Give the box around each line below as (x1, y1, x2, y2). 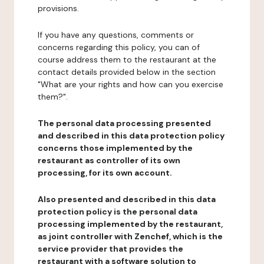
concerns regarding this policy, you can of (38, 42, 200, 52)
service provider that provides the (38, 243, 183, 254)
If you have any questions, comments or (38, 29, 194, 40)
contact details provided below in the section (38, 67, 216, 77)
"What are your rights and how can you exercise (38, 79, 223, 90)
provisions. (38, 3, 79, 14)
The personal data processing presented (38, 118, 211, 128)
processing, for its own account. (38, 167, 172, 178)
